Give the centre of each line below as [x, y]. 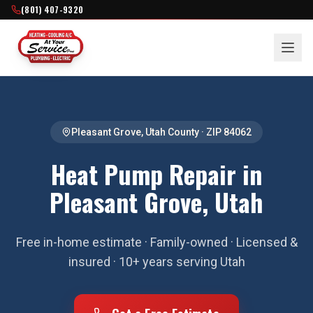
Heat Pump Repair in [156, 174]
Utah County [172, 132]
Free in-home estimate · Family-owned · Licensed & [156, 242]
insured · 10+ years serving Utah [156, 262]
